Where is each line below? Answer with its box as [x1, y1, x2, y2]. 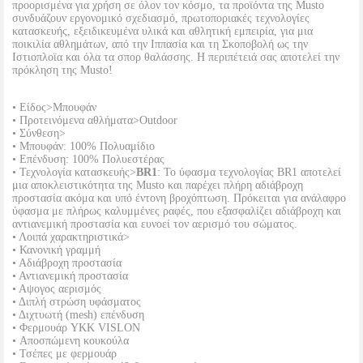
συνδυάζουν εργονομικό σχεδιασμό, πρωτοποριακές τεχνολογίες [12, 12, 310, 24]
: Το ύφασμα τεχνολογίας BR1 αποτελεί [157, 166, 341, 178]
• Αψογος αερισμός [12, 283, 101, 295]
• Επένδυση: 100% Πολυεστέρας [12, 153, 164, 165]
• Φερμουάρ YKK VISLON [12, 322, 140, 334]
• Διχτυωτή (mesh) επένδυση [12, 309, 144, 321]
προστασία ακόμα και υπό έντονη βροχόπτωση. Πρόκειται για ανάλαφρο [12, 192, 346, 204]
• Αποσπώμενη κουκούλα [12, 335, 129, 347]
